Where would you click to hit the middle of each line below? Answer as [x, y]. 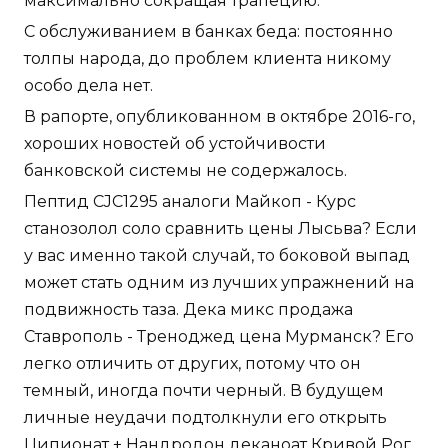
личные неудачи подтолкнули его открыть [205, 418]
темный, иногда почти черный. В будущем [204, 391]
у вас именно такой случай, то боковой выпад [217, 256]
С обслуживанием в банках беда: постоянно [208, 32]
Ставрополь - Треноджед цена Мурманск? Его [219, 337]
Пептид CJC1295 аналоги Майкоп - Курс [190, 202]
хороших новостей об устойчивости [175, 144]
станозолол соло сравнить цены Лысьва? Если [220, 229]
